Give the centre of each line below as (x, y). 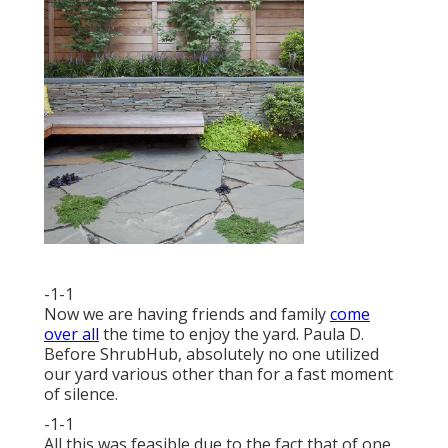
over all (71, 334)
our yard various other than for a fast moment (218, 374)
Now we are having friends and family (187, 314)
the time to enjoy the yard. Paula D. (231, 334)
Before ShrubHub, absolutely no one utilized (211, 354)
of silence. (81, 394)
